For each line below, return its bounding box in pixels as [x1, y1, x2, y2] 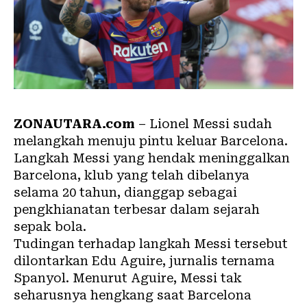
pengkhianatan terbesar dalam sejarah [14, 201, 260, 217]
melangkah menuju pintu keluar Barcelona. [14, 133, 288, 148]
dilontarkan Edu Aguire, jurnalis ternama [14, 253, 275, 268]
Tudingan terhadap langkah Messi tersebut [14, 236, 288, 251]
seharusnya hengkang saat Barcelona [14, 287, 251, 302]
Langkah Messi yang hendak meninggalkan [14, 150, 290, 165]
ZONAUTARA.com [14, 116, 135, 131]
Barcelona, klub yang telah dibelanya [14, 167, 249, 182]
